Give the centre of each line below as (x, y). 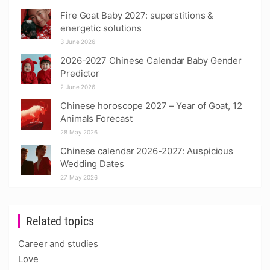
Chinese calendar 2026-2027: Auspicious (147, 151)
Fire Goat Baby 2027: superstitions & (137, 15)
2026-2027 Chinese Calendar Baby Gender (151, 60)
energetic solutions (101, 28)
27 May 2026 (79, 177)
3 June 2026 (78, 41)
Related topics (60, 221)
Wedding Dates (92, 163)
